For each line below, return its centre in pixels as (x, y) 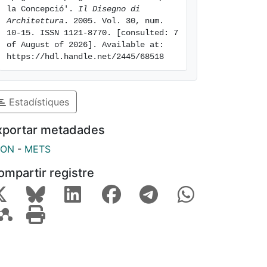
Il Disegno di (109, 9)
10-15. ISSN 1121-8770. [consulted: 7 (92, 33)
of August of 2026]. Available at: (85, 45)
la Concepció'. (42, 9)
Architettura (35, 21)
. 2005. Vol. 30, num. (114, 21)
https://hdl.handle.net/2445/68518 (85, 57)
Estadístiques (38, 102)
